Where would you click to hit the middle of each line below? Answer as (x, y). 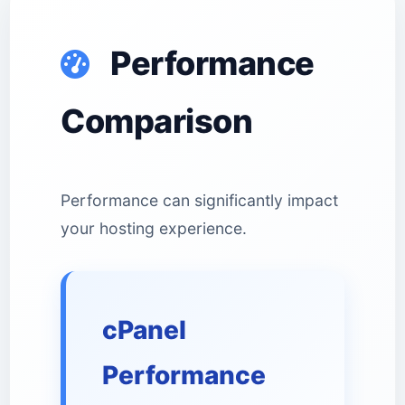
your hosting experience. (154, 228)
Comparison (156, 121)
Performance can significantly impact (199, 200)
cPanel (144, 330)
